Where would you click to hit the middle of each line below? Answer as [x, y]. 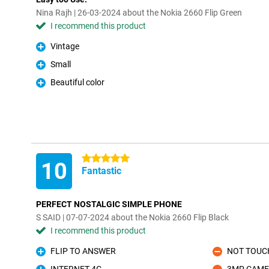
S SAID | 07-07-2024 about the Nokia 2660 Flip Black [132, 217]
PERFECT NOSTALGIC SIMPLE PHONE [109, 204]
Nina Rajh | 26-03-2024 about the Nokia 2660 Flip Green [139, 13]
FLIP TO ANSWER [83, 251]
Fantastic [101, 171]
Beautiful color [77, 82]
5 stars [95, 159]
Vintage [65, 46]
